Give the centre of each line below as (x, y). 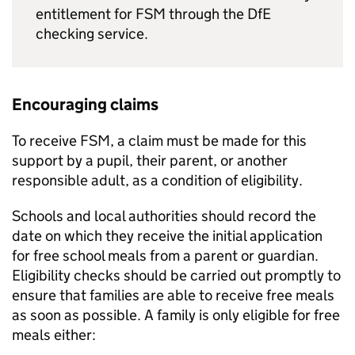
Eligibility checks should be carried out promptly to (176, 275)
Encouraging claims (85, 105)
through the (206, 14)
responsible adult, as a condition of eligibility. (157, 180)
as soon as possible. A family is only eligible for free (176, 315)
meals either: (54, 335)
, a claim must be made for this (208, 141)
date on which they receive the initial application (167, 236)
